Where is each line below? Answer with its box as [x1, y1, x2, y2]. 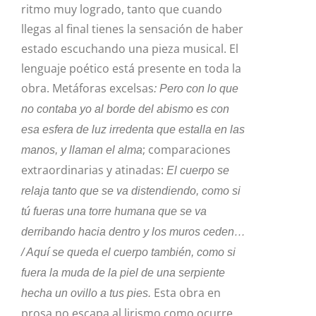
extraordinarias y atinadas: [21, 162, 166, 178]
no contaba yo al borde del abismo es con [21, 103, 229, 116]
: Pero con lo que [154, 83, 238, 95]
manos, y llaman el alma [21, 144, 142, 157]
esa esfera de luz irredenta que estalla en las [21, 123, 245, 136]
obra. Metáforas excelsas [21, 80, 154, 97]
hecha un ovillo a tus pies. [21, 287, 154, 300]
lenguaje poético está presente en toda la [21, 61, 241, 77]
